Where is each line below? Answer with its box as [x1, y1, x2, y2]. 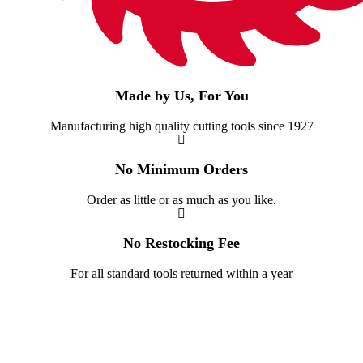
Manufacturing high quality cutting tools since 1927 [49, 118, 314, 133]
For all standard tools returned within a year [70, 266, 293, 280]
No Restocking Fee [123, 234, 240, 251]
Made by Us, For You [114, 87, 249, 104]
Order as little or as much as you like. [87, 192, 276, 207]
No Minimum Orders [115, 160, 248, 177]
